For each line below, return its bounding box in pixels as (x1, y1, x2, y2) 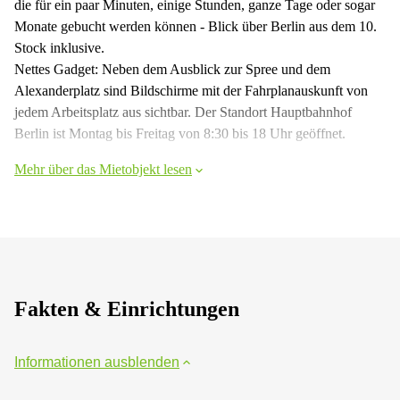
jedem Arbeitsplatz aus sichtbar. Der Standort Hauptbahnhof (14, 104, 352, 120)
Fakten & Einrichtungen (14, 296, 239, 321)
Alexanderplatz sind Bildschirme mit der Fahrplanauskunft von (14, 82, 368, 98)
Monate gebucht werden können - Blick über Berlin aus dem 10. (14, 18, 377, 34)
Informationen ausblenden (14, 354, 179, 370)
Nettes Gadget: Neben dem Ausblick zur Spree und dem (14, 61, 330, 77)
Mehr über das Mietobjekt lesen (14, 161, 192, 177)
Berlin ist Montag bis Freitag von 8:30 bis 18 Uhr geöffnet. (14, 125, 346, 141)
